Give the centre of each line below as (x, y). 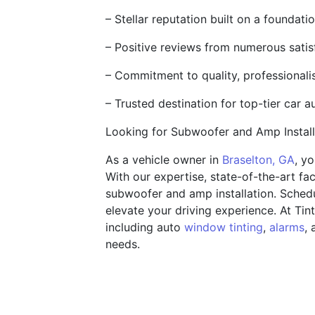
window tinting (224, 227)
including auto (145, 227)
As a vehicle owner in (164, 160)
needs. (123, 244)
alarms (287, 227)
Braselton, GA (258, 160)
